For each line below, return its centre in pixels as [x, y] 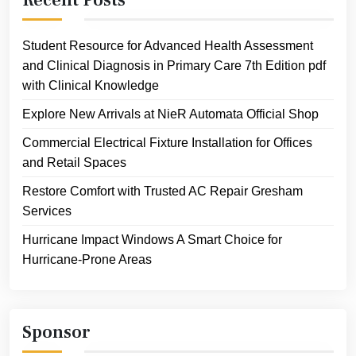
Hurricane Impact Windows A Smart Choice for [152, 239]
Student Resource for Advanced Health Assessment [168, 45]
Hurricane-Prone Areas [87, 259]
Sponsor [56, 332]
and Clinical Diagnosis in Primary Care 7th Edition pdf [174, 65]
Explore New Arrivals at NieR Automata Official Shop [170, 114]
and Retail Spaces [74, 162]
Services [47, 211]
